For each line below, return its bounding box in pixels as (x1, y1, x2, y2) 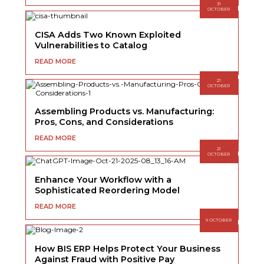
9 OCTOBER (206, 217, 232, 223)
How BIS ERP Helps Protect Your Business (35, 243, 221, 254)
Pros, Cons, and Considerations (35, 117, 174, 128)
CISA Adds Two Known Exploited (35, 29, 181, 40)
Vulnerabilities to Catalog (35, 39, 148, 51)
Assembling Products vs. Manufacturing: (35, 106, 214, 117)
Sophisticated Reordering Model (35, 185, 180, 196)
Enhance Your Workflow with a (35, 174, 172, 186)
